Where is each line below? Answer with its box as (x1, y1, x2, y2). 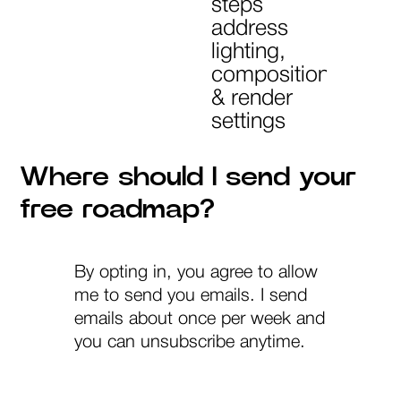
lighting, (210, 42, 286, 63)
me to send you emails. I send (73, 288, 307, 304)
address (210, 19, 288, 39)
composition (210, 65, 329, 86)
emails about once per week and (73, 311, 325, 328)
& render (210, 89, 293, 109)
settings (210, 112, 286, 132)
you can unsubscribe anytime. (73, 335, 305, 351)
